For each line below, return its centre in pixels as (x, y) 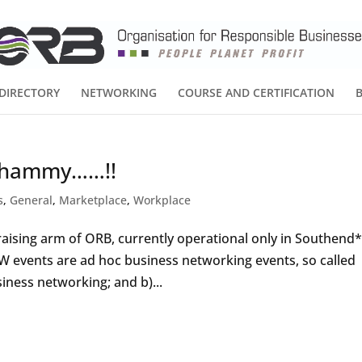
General (32, 200)
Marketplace (93, 200)
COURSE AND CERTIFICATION (256, 93)
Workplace (162, 200)
